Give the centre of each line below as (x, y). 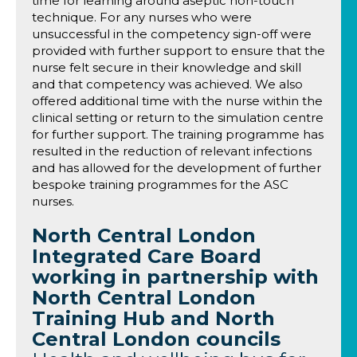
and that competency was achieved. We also (167, 84)
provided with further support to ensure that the (178, 51)
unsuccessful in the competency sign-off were (172, 34)
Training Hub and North (153, 318)
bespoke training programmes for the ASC (160, 184)
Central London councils (156, 339)
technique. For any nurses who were (142, 17)
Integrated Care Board (147, 256)
